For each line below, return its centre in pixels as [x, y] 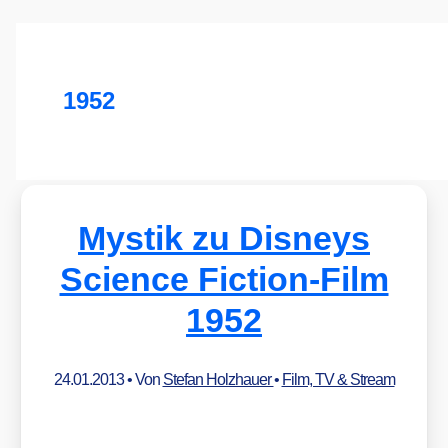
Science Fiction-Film [224, 278]
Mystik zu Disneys [224, 237]
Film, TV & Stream [338, 379]
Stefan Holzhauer [218, 379]
